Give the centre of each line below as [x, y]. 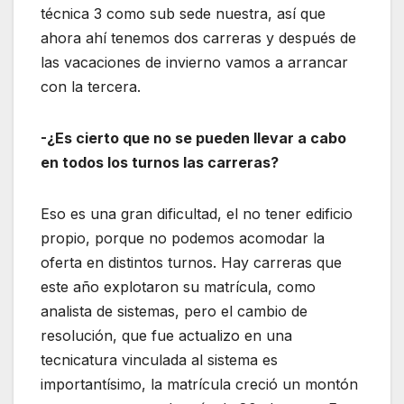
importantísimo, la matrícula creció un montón [199, 385]
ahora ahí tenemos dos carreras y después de [198, 38]
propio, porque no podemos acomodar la [183, 239]
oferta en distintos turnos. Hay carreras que [191, 263]
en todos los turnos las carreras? [160, 163]
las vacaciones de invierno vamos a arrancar [194, 63]
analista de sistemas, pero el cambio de [174, 312]
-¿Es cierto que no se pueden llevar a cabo [193, 138]
